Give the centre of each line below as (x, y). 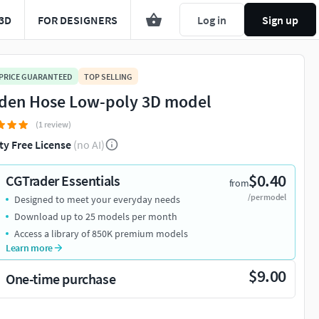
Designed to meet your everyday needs (97, 200)
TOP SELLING (108, 76)
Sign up (280, 20)
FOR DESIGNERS (78, 20)
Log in (212, 20)
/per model (267, 197)
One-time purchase (61, 279)
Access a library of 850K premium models (101, 234)
